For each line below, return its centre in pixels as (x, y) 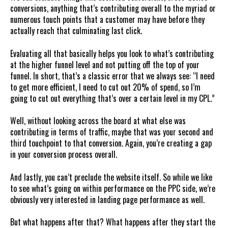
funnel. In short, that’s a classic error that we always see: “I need (112, 76)
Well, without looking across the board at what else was (98, 121)
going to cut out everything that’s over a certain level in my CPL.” (112, 98)
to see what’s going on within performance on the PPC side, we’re (113, 188)
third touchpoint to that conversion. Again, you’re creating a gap (111, 143)
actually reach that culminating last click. (76, 31)
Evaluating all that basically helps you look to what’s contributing (112, 53)
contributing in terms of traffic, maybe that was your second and (112, 132)
